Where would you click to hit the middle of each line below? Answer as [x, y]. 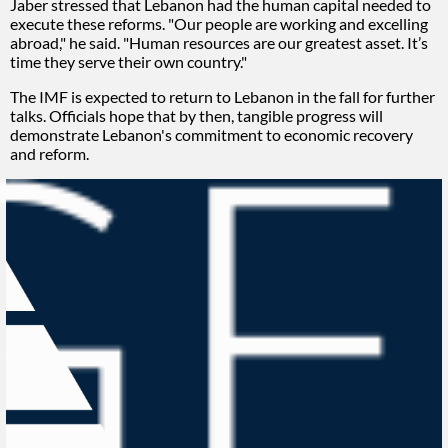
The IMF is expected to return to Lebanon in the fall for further [222, 96]
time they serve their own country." [128, 61]
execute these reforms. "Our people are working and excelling [219, 23]
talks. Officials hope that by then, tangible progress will [196, 115]
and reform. [49, 153]
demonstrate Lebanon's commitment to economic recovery [211, 134]
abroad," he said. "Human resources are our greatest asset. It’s [219, 42]
